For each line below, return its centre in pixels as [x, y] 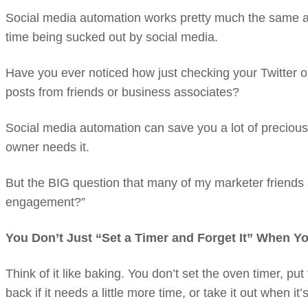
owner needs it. [47, 147]
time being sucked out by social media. [112, 37]
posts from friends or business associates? [122, 92]
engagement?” [45, 202]
